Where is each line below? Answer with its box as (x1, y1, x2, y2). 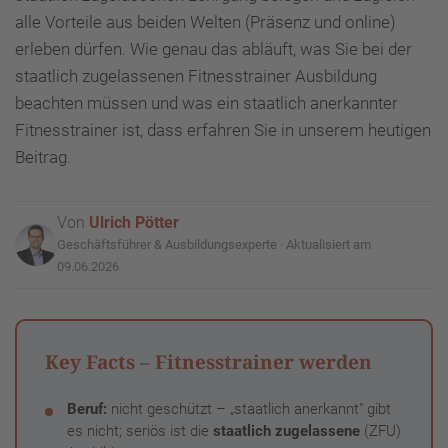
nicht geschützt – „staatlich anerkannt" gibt (107, 399, 391, 418)
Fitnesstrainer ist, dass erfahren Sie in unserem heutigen (15, 119, 431, 140)
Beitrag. (15, 146, 71, 167)
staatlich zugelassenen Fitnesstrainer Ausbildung (15, 65, 377, 86)
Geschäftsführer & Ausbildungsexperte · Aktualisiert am (57, 236, 371, 252)
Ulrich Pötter (89, 212, 179, 232)
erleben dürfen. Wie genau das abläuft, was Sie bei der (15, 38, 412, 59)
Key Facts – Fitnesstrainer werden (45, 348, 372, 375)
